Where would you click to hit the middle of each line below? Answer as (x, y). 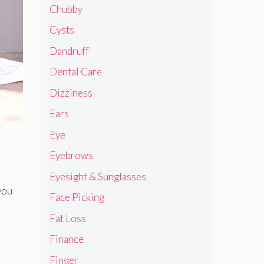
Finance (66, 239)
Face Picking (77, 197)
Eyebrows (71, 156)
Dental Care (75, 72)
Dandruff (69, 51)
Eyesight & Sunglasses (98, 176)
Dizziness (71, 93)
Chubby (66, 9)
